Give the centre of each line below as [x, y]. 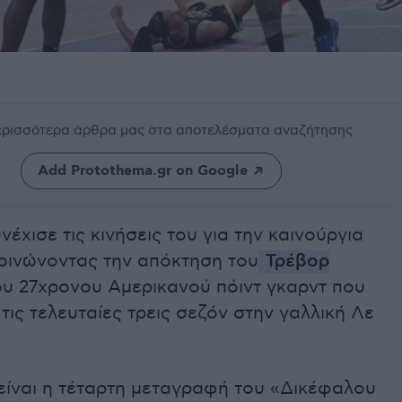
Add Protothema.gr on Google [142, 171]
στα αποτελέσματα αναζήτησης [250, 131]
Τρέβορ [295, 262]
